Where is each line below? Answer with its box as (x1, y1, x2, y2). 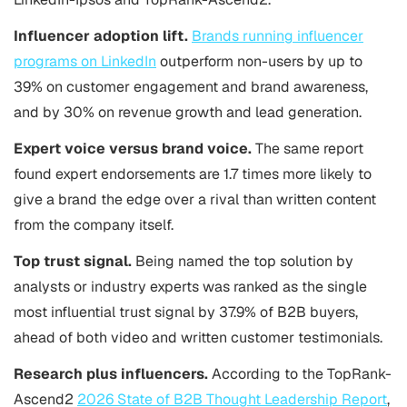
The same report (252, 139, 363, 158)
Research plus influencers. (14, 364, 208, 383)
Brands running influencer (192, 26, 363, 45)
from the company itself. (14, 215, 174, 234)
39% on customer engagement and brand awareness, (14, 77, 368, 96)
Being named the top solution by (132, 252, 353, 271)
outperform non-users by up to (156, 52, 362, 71)
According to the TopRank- (208, 364, 392, 383)
